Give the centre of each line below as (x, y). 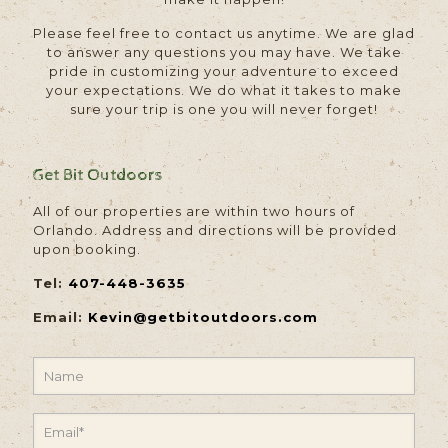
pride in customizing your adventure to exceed (224, 70)
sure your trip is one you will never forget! (224, 108)
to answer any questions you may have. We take (224, 51)
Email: (60, 316)
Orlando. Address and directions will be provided (215, 229)
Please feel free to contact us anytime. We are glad (224, 32)
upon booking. (87, 248)
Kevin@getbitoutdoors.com (203, 316)
